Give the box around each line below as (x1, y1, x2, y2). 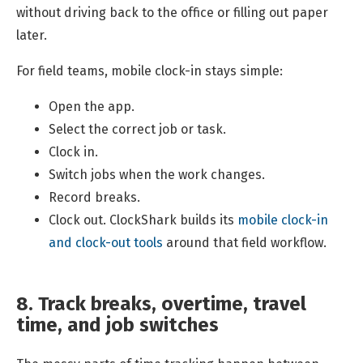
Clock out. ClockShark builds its (49, 212, 234, 228)
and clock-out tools (49, 235, 163, 251)
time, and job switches (16, 314, 219, 337)
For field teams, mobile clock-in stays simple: (16, 63, 283, 79)
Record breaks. (49, 190, 140, 206)
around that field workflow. (166, 235, 327, 251)
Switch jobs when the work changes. (49, 167, 265, 183)
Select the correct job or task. (49, 122, 226, 138)
